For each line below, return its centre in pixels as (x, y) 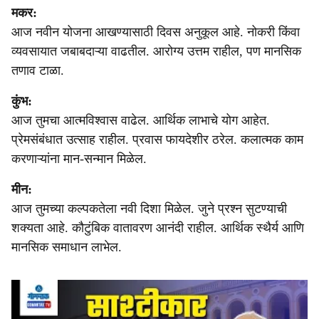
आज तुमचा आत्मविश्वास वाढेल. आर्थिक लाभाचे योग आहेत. (141, 120)
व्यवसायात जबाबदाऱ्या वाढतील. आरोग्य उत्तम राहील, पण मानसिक (156, 51)
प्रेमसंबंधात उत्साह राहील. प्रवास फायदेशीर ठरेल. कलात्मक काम (157, 140)
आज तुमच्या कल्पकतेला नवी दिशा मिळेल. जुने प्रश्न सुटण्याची (149, 209)
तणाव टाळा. (38, 70)
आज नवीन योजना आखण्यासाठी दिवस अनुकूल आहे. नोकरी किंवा (156, 32)
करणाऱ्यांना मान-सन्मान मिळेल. (79, 159)
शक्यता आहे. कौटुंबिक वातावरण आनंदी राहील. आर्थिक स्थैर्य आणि (158, 228)
